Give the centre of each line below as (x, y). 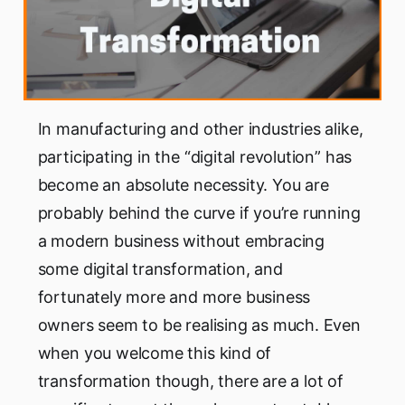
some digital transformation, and (160, 269)
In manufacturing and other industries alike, (200, 129)
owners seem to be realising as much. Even (199, 325)
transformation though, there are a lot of (190, 381)
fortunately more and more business (174, 297)
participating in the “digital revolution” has (195, 157)
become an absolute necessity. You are (183, 185)
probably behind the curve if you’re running (199, 213)
